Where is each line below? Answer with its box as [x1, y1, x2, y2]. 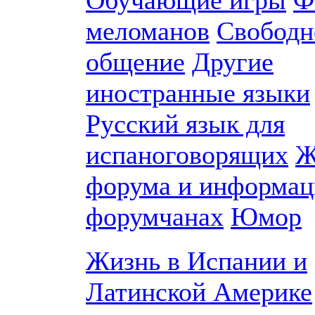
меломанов [86, 16, 210, 46]
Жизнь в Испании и [86, 246, 307, 276]
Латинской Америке [86, 277, 312, 307]
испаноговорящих [86, 140, 288, 169]
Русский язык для [86, 109, 285, 139]
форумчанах [86, 202, 224, 231]
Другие [192, 47, 274, 77]
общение [86, 47, 185, 77]
